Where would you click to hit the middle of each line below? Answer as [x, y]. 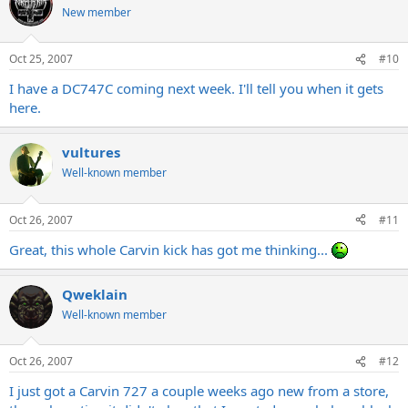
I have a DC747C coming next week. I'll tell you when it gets [196, 88]
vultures [91, 152]
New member [97, 12]
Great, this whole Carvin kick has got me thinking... [170, 249]
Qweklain [95, 294]
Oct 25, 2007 [41, 59]
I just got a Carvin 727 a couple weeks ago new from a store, [199, 391]
